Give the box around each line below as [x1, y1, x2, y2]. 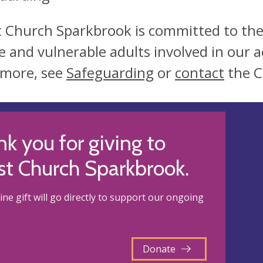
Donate [143, 242, 176, 255]
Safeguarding [66, 63, 154, 82]
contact [175, 63, 224, 82]
